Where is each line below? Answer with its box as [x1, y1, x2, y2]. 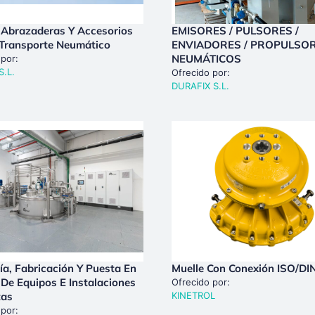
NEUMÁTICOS [172, 51, 241, 65]
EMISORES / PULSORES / [172, 23, 299, 37]
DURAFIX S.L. [172, 79, 229, 91]
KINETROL [172, 289, 215, 301]
